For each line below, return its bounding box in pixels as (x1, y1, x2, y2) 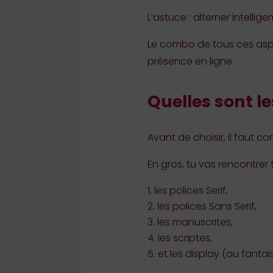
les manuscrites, (157, 215, 233, 230)
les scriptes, (157, 231, 212, 246)
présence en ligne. (147, 54, 234, 68)
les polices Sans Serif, (157, 199, 257, 214)
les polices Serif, (154, 183, 228, 198)
